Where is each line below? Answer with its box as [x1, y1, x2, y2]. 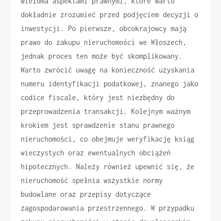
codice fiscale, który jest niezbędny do [21, 93, 175, 102]
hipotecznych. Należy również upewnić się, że [21, 162, 195, 171]
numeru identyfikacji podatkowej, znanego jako [21, 79, 199, 88]
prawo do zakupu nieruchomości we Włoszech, [21, 38, 187, 47]
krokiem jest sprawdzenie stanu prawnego [21, 121, 175, 130]
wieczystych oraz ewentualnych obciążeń [21, 148, 171, 157]
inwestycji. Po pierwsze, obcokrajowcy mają [21, 24, 187, 33]
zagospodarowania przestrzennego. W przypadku [21, 204, 195, 213]
